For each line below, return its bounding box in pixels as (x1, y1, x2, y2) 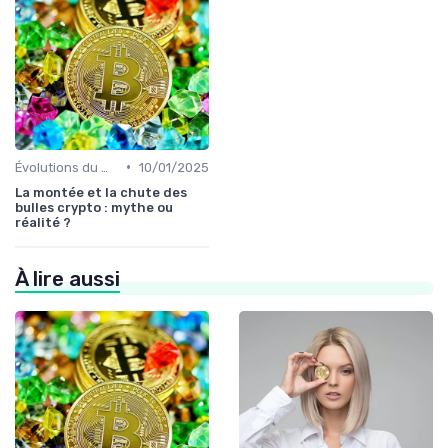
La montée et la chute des (15, 184, 187, 200)
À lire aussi (15, 266, 120, 291)
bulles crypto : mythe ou (15, 199, 173, 215)
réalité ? (15, 214, 71, 230)
